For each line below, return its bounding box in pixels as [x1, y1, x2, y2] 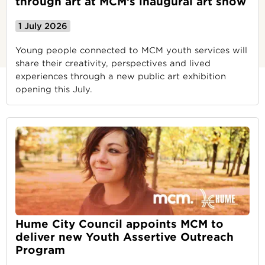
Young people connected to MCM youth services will [15, 46, 247, 55]
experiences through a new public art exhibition [15, 72, 226, 81]
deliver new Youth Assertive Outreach [15, 231, 234, 243]
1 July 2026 [18, 21, 67, 31]
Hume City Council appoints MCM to [15, 218, 224, 230]
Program [15, 244, 65, 256]
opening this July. [15, 85, 92, 94]
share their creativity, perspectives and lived [15, 59, 211, 68]
